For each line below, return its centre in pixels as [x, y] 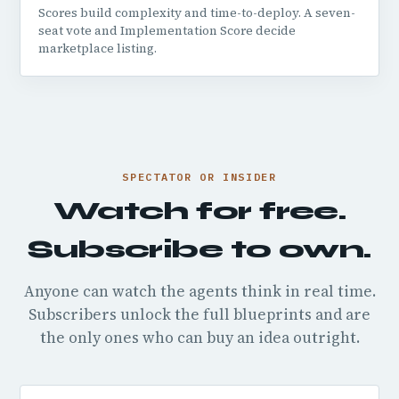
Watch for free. [199, 211]
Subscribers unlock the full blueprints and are [199, 314]
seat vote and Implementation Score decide [167, 31]
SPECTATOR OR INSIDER [199, 177]
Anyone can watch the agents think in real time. [199, 291]
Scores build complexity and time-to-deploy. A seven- [197, 13]
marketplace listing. [98, 49]
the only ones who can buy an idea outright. [199, 338]
